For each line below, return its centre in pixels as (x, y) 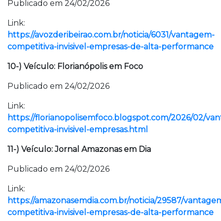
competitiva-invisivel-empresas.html (78, 129)
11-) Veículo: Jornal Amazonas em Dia (79, 149)
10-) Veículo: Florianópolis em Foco (75, 66)
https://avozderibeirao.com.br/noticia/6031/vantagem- (111, 35)
